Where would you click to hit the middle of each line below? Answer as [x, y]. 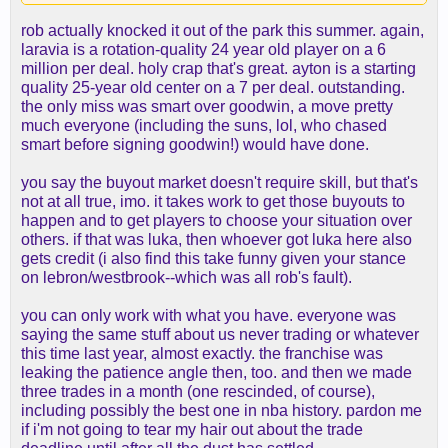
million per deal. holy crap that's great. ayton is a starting [218, 68]
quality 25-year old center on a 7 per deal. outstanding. [213, 87]
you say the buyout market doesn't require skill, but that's [219, 182]
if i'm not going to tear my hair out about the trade [192, 429]
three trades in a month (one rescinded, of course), [198, 391]
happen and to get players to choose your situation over [216, 220]
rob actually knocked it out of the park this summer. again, [222, 30]
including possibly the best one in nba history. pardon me [221, 410]
